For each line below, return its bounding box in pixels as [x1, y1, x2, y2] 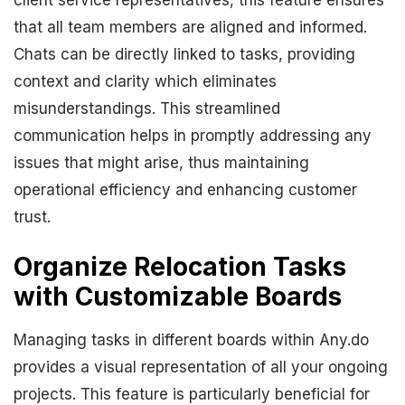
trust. [14, 208, 51, 226]
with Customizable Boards [14, 281, 342, 312]
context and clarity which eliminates [14, 72, 277, 90]
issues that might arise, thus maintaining [14, 154, 309, 172]
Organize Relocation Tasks [14, 251, 346, 282]
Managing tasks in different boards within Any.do [14, 331, 369, 349]
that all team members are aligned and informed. [14, 18, 367, 36]
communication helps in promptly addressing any [14, 127, 372, 145]
